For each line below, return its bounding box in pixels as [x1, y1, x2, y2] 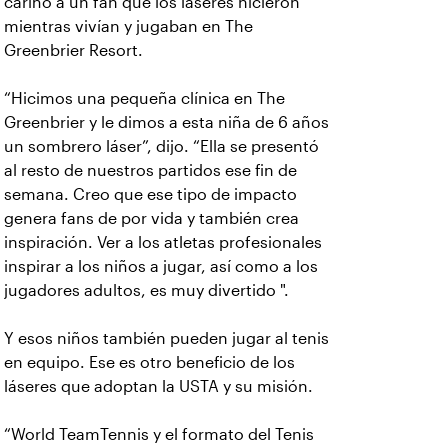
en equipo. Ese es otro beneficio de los [4, 354, 295, 371]
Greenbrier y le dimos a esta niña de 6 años [4, 114, 329, 131]
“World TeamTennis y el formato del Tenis [4, 426, 314, 443]
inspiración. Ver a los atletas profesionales [4, 234, 322, 251]
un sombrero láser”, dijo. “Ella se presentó [4, 138, 319, 155]
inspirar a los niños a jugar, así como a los [4, 258, 318, 275]
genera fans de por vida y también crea [4, 210, 299, 227]
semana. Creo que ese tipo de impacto [4, 186, 297, 203]
